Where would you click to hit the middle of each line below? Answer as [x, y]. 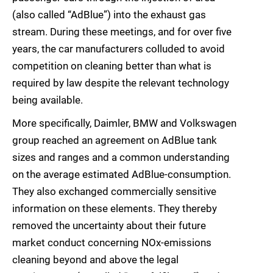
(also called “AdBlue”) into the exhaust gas [109, 15]
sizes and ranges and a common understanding [121, 158]
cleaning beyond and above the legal [95, 260]
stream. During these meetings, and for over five [122, 32]
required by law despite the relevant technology [121, 83]
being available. [48, 100]
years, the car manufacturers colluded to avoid [119, 49]
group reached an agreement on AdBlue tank [115, 140]
